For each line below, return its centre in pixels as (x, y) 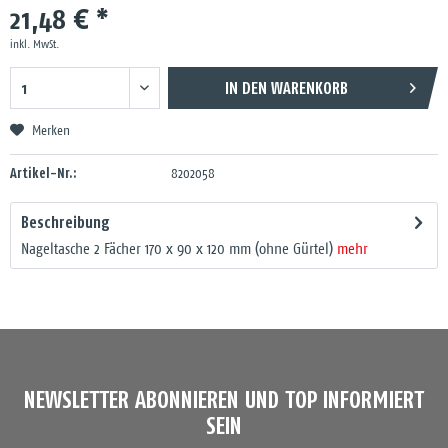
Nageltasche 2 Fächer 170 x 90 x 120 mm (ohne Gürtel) (179, 249)
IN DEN (245, 88)
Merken (51, 131)
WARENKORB (309, 88)
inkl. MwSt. (34, 44)
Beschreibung (65, 222)
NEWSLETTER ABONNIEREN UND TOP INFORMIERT (224, 399)
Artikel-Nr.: (43, 173)
